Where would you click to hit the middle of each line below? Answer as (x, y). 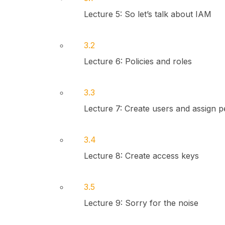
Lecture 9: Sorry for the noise (141, 203)
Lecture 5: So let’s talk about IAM (147, 14)
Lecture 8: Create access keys (141, 156)
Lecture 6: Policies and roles (138, 61)
